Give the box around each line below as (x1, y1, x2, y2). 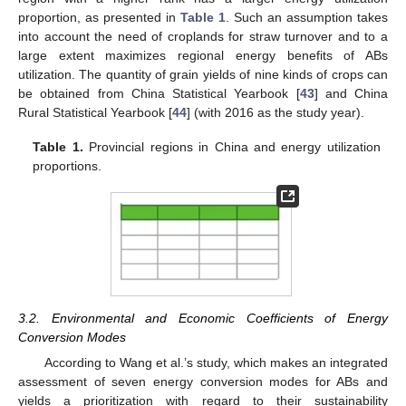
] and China (314, 86, 388, 101)
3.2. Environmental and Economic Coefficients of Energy (18, 311, 388, 326)
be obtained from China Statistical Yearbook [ (18, 86, 300, 101)
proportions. (33, 159, 102, 174)
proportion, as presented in (18, 10, 180, 25)
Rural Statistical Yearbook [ (18, 105, 172, 121)
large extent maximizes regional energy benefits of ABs (18, 48, 388, 63)
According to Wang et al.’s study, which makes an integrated (43, 355, 388, 371)
